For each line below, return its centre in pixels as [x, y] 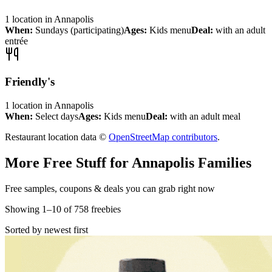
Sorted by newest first [46, 229]
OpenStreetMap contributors [163, 137]
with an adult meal [205, 116]
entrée [16, 41]
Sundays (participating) [80, 30]
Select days [57, 116]
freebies [105, 209]
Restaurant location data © [57, 137]
